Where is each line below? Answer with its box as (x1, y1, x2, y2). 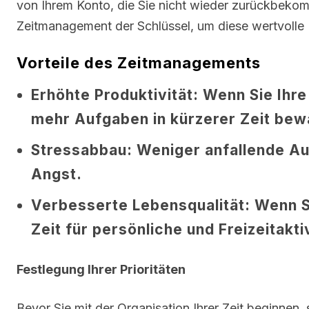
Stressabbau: (31, 141, 132, 159)
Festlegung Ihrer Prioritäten (17, 261, 186, 277)
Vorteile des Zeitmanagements (17, 53, 261, 72)
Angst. (31, 165, 82, 183)
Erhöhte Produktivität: (31, 86, 199, 103)
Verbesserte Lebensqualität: (31, 196, 250, 214)
